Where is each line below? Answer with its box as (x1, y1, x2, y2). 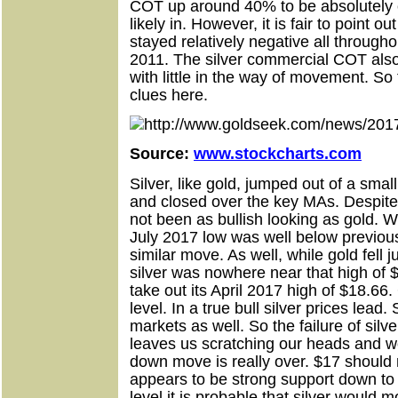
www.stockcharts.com (194, 145, 362, 163)
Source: (130, 145, 194, 163)
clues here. (130, 85, 208, 104)
